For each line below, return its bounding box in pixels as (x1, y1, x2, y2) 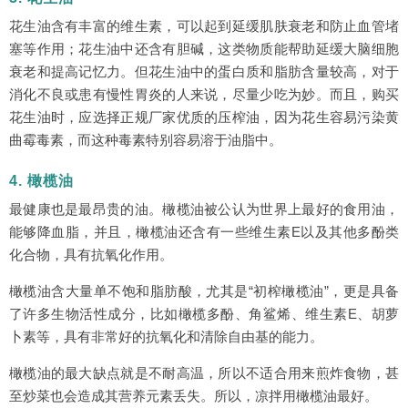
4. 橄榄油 (9, 173, 74, 189)
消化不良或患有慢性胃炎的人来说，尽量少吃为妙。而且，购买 (9, 87, 399, 102)
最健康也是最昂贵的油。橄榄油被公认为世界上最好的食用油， (9, 201, 399, 217)
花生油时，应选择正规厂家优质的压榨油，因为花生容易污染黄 (9, 109, 399, 125)
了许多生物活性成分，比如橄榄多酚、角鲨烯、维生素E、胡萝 (9, 306, 399, 321)
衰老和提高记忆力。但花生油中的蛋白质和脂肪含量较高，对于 (9, 64, 399, 79)
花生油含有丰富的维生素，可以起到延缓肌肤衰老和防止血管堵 (9, 18, 399, 34)
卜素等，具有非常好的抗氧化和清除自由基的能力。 (9, 329, 323, 344)
